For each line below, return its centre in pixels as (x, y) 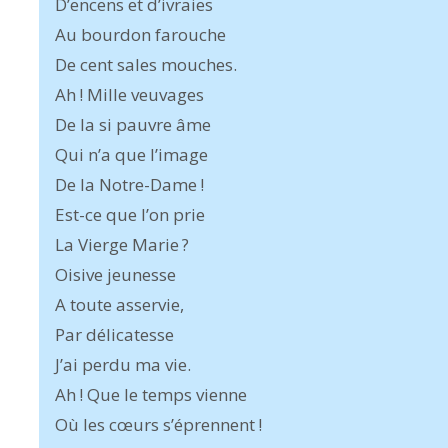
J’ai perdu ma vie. (123, 364)
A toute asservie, (119, 304)
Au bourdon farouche (140, 34)
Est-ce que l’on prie (130, 214)
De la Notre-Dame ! (129, 184)
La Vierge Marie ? (122, 244)
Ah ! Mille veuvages (129, 94)
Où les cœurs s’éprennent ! (158, 424)
